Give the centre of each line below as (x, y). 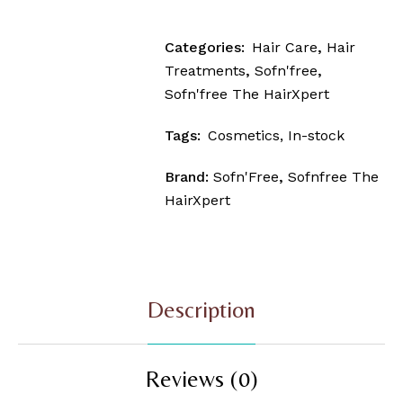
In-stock (317, 136)
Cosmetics (244, 136)
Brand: (189, 177)
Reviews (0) (201, 379)
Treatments (206, 71)
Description (201, 310)
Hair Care (285, 48)
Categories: (205, 48)
